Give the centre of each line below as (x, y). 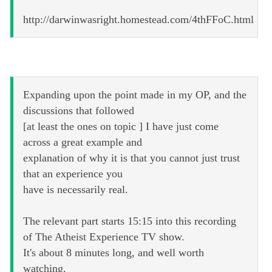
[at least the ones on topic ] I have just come (121, 127)
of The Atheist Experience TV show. (104, 237)
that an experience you (73, 174)
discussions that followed (79, 111)
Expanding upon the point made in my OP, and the (135, 95)
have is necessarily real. (76, 190)
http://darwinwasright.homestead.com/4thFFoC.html (138, 20)
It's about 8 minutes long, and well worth (114, 253)
